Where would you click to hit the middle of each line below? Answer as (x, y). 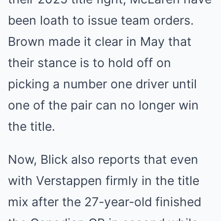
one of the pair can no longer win (103, 105)
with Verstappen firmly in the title (104, 181)
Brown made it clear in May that (100, 41)
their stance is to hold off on (90, 63)
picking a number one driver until (102, 84)
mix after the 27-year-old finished (105, 202)
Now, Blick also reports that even (103, 159)
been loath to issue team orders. (101, 20)
